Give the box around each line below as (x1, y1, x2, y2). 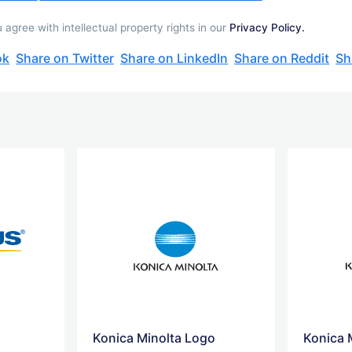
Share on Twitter (16, 49, 115, 66)
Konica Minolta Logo (93, 329, 216, 346)
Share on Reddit (234, 49, 330, 66)
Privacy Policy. (229, 20, 306, 34)
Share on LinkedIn (120, 49, 229, 66)
